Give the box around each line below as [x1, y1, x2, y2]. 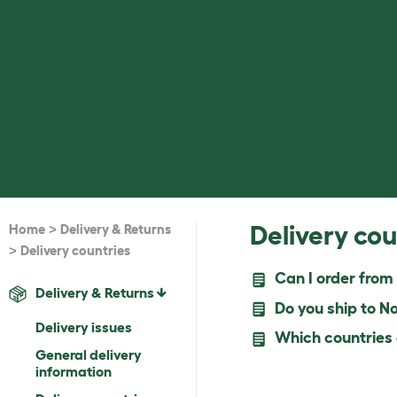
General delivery [35, 346, 142, 363]
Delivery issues [35, 319, 132, 336]
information [35, 363, 112, 380]
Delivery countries [20, 243, 130, 258]
